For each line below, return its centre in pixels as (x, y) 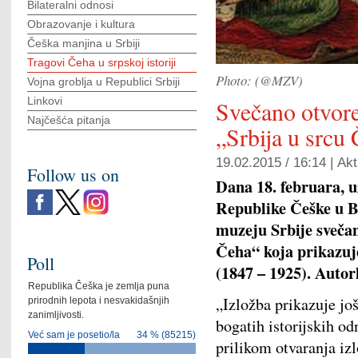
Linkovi (45, 101)
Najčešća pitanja (69, 120)
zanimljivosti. (56, 315)
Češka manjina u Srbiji (84, 43)
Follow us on (73, 175)
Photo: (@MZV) (259, 80)
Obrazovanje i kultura (81, 24)
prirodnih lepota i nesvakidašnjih (99, 301)
